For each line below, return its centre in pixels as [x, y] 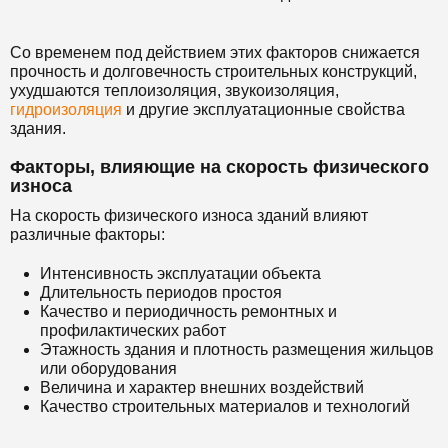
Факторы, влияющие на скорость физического [219, 167]
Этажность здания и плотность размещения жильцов [237, 349]
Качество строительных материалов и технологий [225, 406]
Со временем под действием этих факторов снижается [215, 52]
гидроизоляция [66, 109]
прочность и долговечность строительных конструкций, [213, 71]
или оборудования [108, 368]
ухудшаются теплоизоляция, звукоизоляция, [174, 90]
